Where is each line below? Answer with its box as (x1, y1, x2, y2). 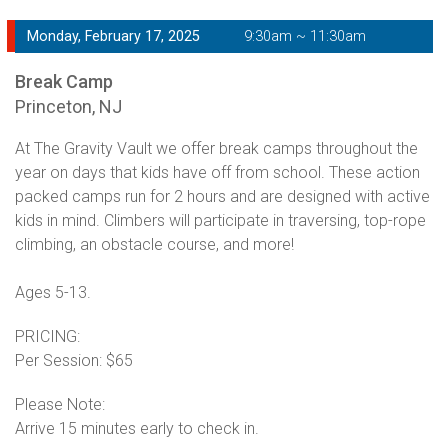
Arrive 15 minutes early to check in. (15, 419, 259, 439)
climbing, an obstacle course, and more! (15, 235, 294, 255)
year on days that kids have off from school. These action (15, 163, 420, 183)
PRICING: (15, 327, 80, 347)
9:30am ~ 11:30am (243, 28, 366, 46)
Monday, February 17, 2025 (27, 28, 200, 46)
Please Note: (15, 395, 105, 415)
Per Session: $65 (15, 351, 133, 371)
